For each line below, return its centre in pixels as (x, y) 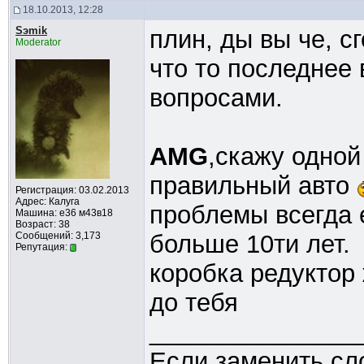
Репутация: (42, 247)
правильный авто (253, 186)
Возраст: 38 (42, 224)
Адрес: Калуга (47, 201)
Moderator (38, 42)
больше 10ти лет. (249, 244)
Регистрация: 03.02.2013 (72, 190)
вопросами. (216, 98)
